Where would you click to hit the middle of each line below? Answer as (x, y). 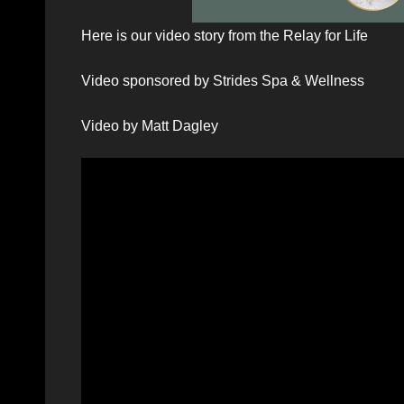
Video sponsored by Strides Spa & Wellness (223, 80)
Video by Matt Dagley (150, 125)
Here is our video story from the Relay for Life (225, 35)
